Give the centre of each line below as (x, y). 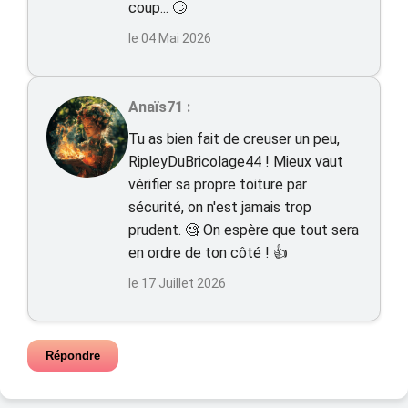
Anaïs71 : (159, 107)
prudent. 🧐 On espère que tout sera (244, 230)
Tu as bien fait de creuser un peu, (234, 139)
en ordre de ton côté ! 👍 (208, 253)
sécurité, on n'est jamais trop (220, 207)
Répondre (73, 356)
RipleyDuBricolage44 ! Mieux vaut (236, 162)
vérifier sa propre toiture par (218, 184)
